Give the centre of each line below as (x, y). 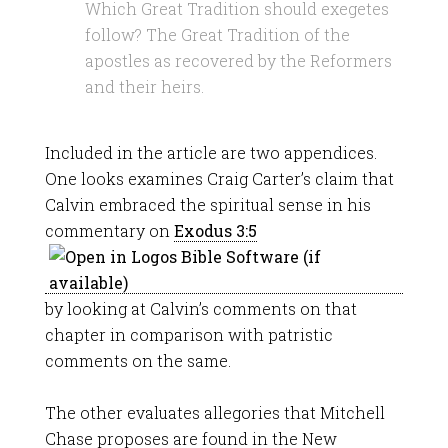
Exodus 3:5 (215, 230)
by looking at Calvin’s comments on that (200, 308)
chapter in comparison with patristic (188, 334)
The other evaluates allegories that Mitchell (214, 412)
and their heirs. (144, 86)
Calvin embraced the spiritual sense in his (207, 204)
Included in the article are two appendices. (210, 152)
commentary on (109, 230)
